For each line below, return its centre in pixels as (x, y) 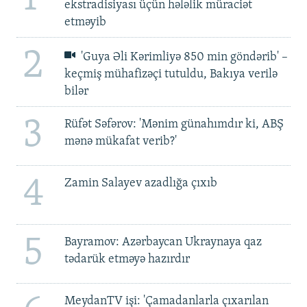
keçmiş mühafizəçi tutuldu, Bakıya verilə (171, 74)
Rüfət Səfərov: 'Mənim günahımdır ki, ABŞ (174, 125)
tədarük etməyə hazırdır (127, 260)
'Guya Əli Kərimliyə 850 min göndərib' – (183, 57)
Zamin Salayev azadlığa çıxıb (140, 184)
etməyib (85, 23)
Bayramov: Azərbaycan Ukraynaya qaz (163, 243)
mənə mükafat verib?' (120, 142)
